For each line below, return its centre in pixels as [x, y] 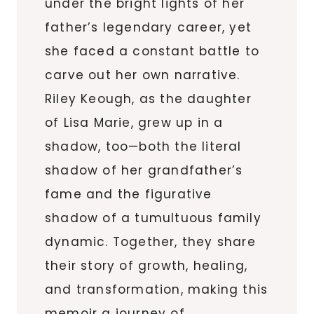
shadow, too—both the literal [143, 146]
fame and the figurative [129, 194]
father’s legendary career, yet [148, 27]
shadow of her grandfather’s [144, 170]
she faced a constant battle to [152, 51]
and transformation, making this [157, 289]
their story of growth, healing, [146, 265]
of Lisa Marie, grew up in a [134, 122]
